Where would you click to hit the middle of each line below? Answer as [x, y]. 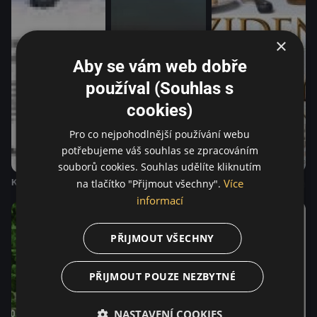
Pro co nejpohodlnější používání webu [160, 134]
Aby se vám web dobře [160, 66]
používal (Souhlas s [160, 88]
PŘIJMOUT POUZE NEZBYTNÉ [162, 276]
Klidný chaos [41, 183]
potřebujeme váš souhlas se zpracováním [160, 150]
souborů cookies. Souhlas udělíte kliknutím [160, 166]
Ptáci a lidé [136, 183]
